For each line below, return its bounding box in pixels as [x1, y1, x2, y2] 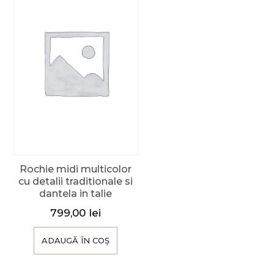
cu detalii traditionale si [18, 176, 133, 188]
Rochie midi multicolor [19, 163, 131, 176]
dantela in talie [39, 188, 112, 200]
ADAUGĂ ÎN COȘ [41, 235, 109, 245]
